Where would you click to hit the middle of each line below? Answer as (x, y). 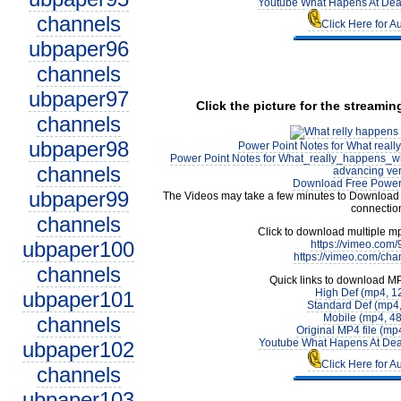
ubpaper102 (78, 350)
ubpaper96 (78, 49)
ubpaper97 (78, 99)
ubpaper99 (78, 199)
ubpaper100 (78, 249)
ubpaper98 (78, 149)
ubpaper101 (78, 299)
